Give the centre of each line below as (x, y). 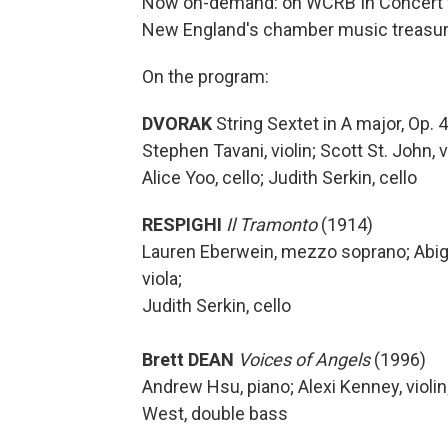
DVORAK (179, 124)
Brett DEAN (188, 360)
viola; (162, 279)
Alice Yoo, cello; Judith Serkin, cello (279, 178)
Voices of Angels (304, 360)
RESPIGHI (182, 225)
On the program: (205, 77)
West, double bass (215, 414)
